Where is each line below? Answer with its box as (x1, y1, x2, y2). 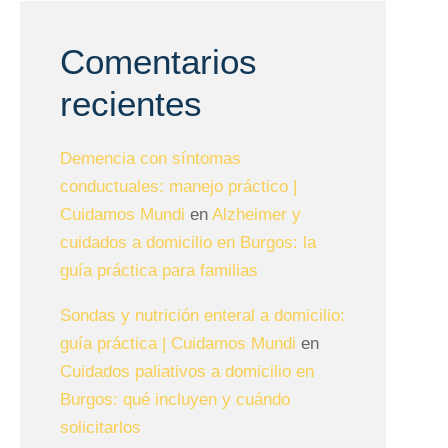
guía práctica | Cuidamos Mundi (60, 334, 296, 353)
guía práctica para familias (60, 261, 258, 280)
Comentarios (60, 42, 257, 81)
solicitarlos (60, 418, 141, 437)
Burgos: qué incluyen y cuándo (60, 390, 290, 409)
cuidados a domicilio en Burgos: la (60, 233, 316, 252)
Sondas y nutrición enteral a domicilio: (60, 306, 345, 325)
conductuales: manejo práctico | (60, 177, 297, 196)
